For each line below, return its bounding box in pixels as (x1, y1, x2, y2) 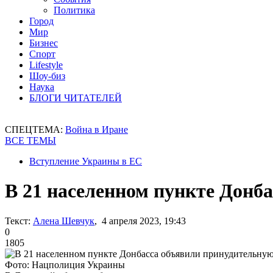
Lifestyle (29, 60, 63, 70)
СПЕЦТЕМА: (5, 124, 65, 135)
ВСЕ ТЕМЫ (5, 135, 56, 146)
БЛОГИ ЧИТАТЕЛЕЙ (29, 93, 122, 103)
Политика (54, 5, 95, 15)
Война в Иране (65, 124, 128, 135)
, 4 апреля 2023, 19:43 (94, 215, 186, 226)
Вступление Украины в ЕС (29, 156, 142, 166)
